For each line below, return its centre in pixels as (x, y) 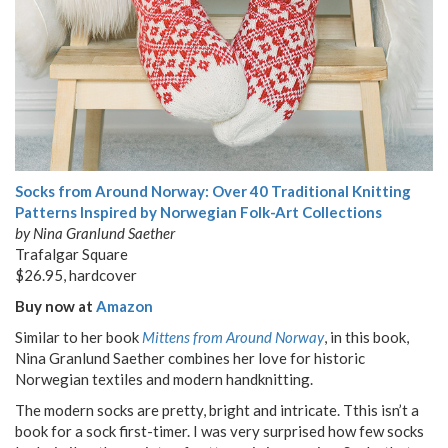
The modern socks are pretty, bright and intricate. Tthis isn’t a (217, 410)
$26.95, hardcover (76, 275)
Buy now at (54, 306)
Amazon (123, 306)
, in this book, (366, 337)
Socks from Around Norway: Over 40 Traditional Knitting (213, 191)
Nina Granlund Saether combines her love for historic (190, 358)
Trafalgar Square (71, 254)
